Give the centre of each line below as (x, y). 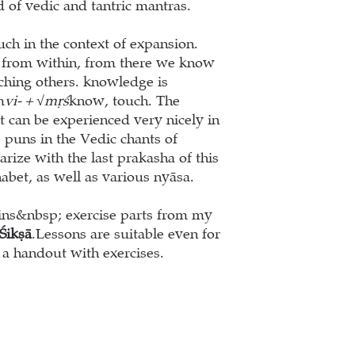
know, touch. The (124, 101)
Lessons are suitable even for (128, 234)
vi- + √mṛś (37, 101)
